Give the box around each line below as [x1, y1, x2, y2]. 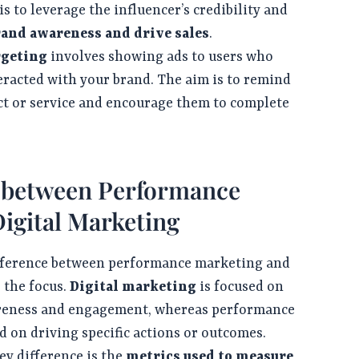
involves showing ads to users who [47, 49, 274, 66]
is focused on [196, 279, 284, 296]
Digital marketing [70, 279, 197, 296]
